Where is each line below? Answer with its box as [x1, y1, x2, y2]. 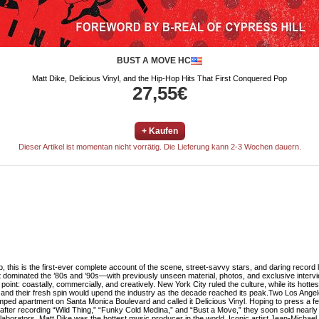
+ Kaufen [141, 126, 178, 136]
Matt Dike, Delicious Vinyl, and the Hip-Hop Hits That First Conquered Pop [32, 74, 287, 83]
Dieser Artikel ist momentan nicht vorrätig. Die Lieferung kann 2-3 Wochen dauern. [18, 142, 301, 151]
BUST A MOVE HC [117, 56, 191, 66]
